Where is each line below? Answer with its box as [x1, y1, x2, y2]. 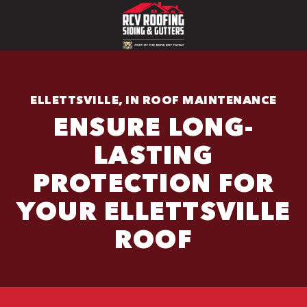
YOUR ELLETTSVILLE [16, 195, 291, 226]
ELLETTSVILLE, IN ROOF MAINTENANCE [30, 93, 277, 107]
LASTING [94, 139, 213, 170]
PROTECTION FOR [32, 167, 275, 198]
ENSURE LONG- [53, 111, 254, 142]
